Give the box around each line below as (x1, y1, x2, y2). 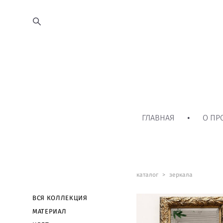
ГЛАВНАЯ (141, 113, 175, 122)
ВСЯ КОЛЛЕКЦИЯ (32, 195, 88, 202)
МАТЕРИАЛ (32, 208, 67, 215)
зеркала (169, 171, 193, 178)
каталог (136, 171, 158, 178)
